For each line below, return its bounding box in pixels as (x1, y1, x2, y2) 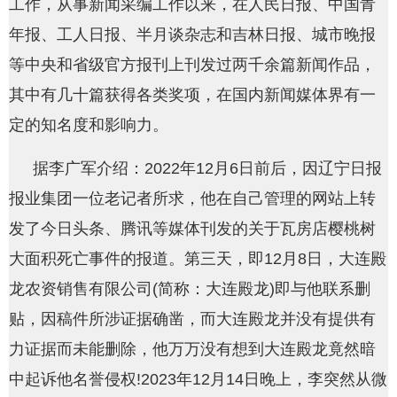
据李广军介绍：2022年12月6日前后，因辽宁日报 (33, 159, 382, 177)
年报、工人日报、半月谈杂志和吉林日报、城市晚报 (9, 25, 376, 43)
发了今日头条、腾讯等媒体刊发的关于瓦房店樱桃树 (9, 219, 376, 237)
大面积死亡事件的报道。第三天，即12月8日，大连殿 (9, 249, 386, 268)
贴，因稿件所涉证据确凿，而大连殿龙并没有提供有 (9, 309, 376, 328)
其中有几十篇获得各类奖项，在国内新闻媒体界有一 (9, 85, 376, 104)
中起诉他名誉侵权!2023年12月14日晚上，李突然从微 (9, 370, 387, 388)
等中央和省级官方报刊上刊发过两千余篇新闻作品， (9, 55, 376, 74)
